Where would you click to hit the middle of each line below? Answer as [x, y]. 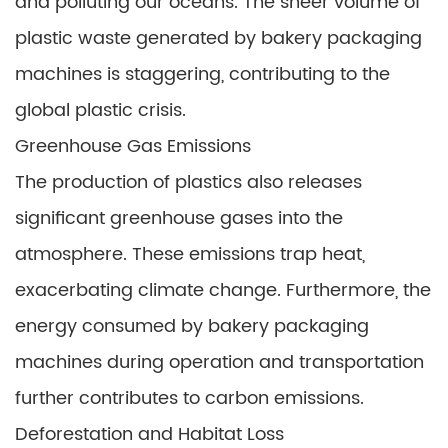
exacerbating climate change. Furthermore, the [223, 290]
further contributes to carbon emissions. [189, 398]
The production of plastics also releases [188, 182]
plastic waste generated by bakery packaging [218, 38]
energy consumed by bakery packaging [192, 326]
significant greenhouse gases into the [179, 218]
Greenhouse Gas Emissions [133, 146]
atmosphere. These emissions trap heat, [190, 254]
